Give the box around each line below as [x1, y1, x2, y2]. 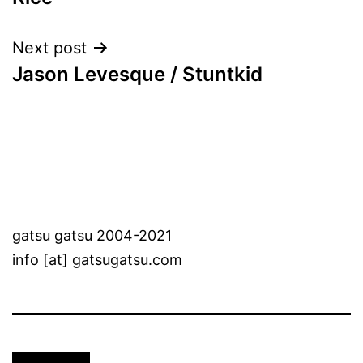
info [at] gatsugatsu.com [12, 251, 182, 269]
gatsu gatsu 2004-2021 [12, 227, 172, 245]
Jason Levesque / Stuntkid [12, 62, 263, 86]
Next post [12, 37, 87, 58]
